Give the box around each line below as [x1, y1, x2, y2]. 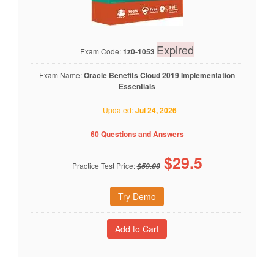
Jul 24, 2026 [135, 104, 177, 116]
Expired [157, 41, 194, 57]
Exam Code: [80, 45, 123, 56]
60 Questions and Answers [90, 128, 184, 139]
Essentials [119, 80, 155, 92]
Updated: [97, 104, 135, 115]
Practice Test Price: [72, 160, 137, 171]
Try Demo [118, 190, 156, 202]
